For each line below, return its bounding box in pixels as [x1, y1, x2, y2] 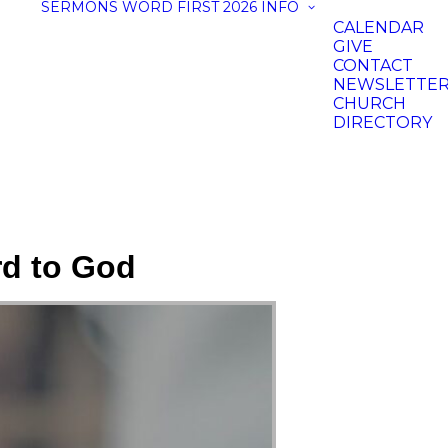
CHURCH [333, 94, 406, 113]
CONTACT [333, 56, 413, 75]
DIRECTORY [333, 113, 432, 132]
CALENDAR [333, 18, 424, 37]
